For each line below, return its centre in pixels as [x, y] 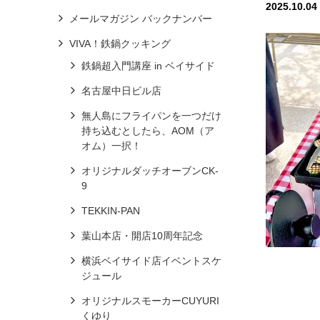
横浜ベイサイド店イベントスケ [151, 261]
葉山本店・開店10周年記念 [142, 236]
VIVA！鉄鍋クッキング [120, 44]
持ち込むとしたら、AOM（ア [147, 131]
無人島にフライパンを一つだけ [151, 116]
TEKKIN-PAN [110, 211]
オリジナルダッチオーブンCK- [150, 171]
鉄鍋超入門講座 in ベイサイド [148, 66]
